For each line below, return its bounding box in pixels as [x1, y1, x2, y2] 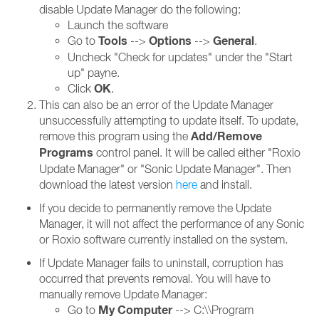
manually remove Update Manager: [39, 288, 207, 300]
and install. [197, 178, 252, 191]
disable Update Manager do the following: [39, 3, 241, 16]
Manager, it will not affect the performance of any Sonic [39, 217, 304, 230]
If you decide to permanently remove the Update [39, 202, 271, 214]
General [213, 33, 254, 48]
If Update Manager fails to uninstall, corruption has [39, 256, 283, 269]
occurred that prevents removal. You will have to [39, 272, 271, 285]
